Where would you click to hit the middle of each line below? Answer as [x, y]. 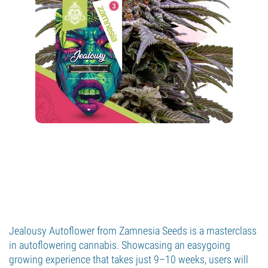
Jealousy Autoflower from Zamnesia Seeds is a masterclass [133, 231]
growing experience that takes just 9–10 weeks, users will [129, 259]
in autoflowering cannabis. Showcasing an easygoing [120, 245]
